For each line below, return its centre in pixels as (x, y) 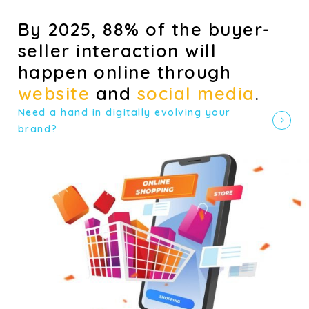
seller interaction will (117, 50)
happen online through (124, 71)
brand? (38, 129)
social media (196, 93)
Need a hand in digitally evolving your (124, 112)
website (54, 93)
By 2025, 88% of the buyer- (144, 29)
